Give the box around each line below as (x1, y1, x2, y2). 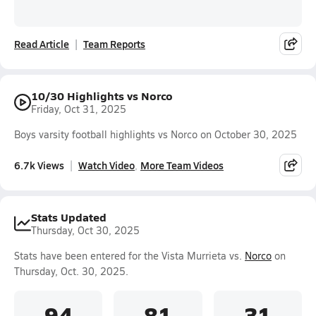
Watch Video (78, 157, 135, 172)
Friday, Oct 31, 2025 (31, 102, 126, 116)
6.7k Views (14, 157, 64, 172)
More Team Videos (140, 157, 224, 172)
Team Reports (83, 37, 145, 51)
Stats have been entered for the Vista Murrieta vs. (14, 249, 245, 262)
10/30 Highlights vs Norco (31, 87, 173, 104)
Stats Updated (31, 209, 107, 225)
